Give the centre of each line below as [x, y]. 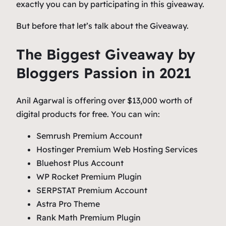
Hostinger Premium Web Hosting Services [117, 149]
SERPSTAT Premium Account [92, 190]
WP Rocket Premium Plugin [89, 176]
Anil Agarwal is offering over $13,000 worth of [104, 100]
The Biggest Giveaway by [106, 54]
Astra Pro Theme [68, 204]
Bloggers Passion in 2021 [104, 73]
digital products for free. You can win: [88, 114]
